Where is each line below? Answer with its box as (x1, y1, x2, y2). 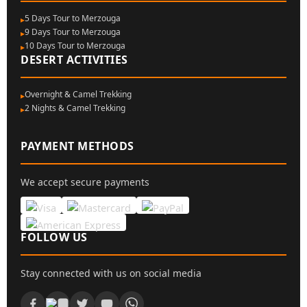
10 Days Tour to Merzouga (25, 40, 125, 51)
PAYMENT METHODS (21, 138, 134, 153)
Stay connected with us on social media (21, 267, 201, 280)
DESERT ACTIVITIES (21, 52, 128, 67)
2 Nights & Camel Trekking (25, 102, 125, 114)
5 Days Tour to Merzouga (25, 12, 121, 24)
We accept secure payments (21, 175, 149, 188)
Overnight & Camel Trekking (25, 88, 132, 100)
